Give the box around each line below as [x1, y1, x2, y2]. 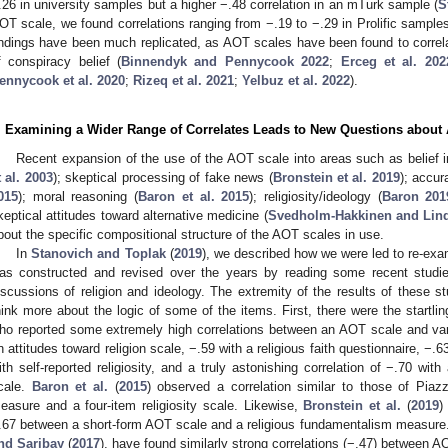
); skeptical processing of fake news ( [52, 169, 273, 185]
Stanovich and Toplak [31, 245, 166, 261]
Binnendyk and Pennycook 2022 [121, 53, 330, 69]
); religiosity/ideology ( [249, 188, 382, 204]
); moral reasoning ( [18, 188, 139, 204]
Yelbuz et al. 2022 [242, 72, 350, 88]
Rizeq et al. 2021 [133, 72, 234, 88]
